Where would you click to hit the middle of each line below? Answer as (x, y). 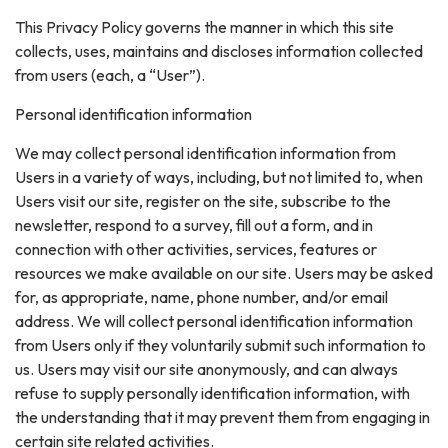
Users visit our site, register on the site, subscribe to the (203, 200)
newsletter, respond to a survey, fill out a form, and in (194, 224)
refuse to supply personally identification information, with (212, 392)
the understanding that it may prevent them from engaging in (222, 416)
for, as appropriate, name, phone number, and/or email (201, 296)
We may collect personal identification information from (205, 152)
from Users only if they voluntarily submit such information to (220, 344)
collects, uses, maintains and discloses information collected (219, 50)
